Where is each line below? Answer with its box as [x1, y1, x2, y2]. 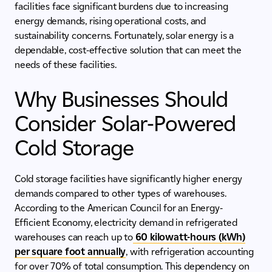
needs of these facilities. [15, 59, 117, 71]
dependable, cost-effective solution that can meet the [15, 44, 242, 56]
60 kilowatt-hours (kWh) [132, 231, 246, 243]
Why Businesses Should [15, 86, 228, 113]
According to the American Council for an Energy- [15, 202, 223, 214]
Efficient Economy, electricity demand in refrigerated [15, 217, 237, 229]
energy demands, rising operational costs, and [15, 15, 206, 27]
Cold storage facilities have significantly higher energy [15, 173, 242, 185]
